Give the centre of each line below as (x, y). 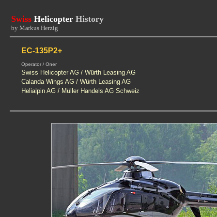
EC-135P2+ (41, 51)
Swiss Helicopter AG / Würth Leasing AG (78, 72)
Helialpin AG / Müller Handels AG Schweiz (80, 91)
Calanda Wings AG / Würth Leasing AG (76, 82)
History (89, 19)
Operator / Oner (39, 64)
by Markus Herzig (34, 28)
